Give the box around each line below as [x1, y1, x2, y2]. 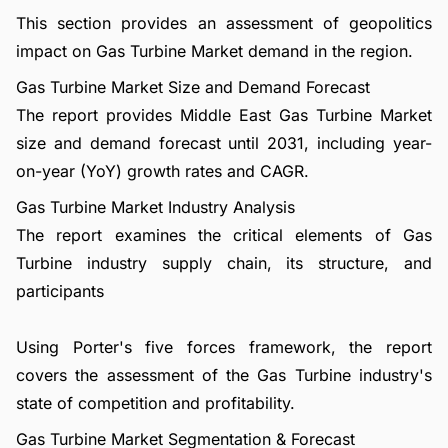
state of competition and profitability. [16, 393, 295, 413]
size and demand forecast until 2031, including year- [16, 133, 432, 153]
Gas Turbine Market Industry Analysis [16, 197, 295, 217]
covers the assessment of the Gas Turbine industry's [16, 365, 432, 385]
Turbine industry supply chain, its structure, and [16, 253, 432, 273]
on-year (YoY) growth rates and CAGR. [16, 161, 309, 181]
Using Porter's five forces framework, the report [16, 337, 432, 357]
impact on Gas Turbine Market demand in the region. [16, 41, 413, 61]
